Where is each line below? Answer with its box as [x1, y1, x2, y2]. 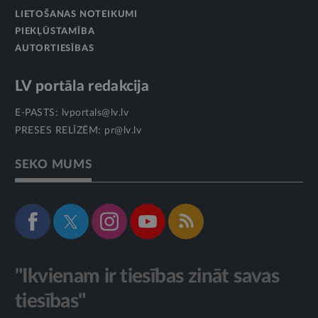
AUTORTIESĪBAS [15, 44, 94, 54]
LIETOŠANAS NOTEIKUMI [15, 10, 138, 20]
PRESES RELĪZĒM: [15, 126, 104, 136]
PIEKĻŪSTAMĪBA [15, 27, 95, 37]
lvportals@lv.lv [61, 108, 128, 119]
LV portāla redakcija [15, 79, 149, 94]
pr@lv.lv [104, 126, 141, 136]
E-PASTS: [15, 108, 62, 119]
